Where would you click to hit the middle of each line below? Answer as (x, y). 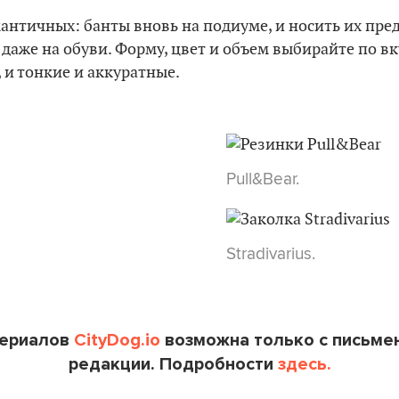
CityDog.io (117, 340)
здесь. (304, 364)
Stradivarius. (270, 253)
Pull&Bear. (262, 178)
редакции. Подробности (173, 364)
